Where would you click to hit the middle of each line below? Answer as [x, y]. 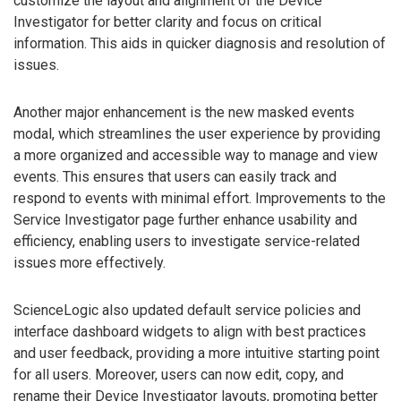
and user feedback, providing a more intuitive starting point [196, 353]
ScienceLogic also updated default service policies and [187, 310]
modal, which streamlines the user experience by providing [197, 134]
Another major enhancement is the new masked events [184, 113]
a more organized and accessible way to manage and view [196, 156]
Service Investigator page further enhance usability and [185, 220]
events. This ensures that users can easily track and [175, 177]
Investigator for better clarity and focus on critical [167, 22]
